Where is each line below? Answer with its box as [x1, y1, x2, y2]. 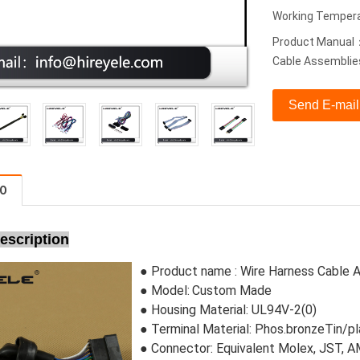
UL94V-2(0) [248, 302, 317, 317]
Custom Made [192, 283, 272, 298]
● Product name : [140, 264, 240, 279]
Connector [151, 341, 211, 356]
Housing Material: [151, 302, 248, 317]
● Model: [140, 283, 190, 298]
